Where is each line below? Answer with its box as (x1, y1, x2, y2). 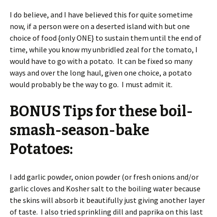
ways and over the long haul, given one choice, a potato (10, 67, 192, 77)
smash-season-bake (10, 121, 149, 139)
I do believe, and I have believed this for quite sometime (10, 9, 193, 19)
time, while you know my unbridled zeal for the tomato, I (10, 44, 198, 54)
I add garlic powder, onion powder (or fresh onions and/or (10, 171, 199, 182)
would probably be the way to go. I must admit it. (10, 79, 172, 89)
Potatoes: (10, 140, 73, 158)
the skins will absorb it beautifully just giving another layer (10, 195, 205, 205)
